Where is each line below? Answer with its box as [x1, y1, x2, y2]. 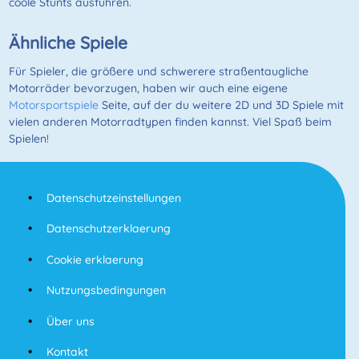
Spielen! [8, 131, 49, 147]
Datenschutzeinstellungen [46, 190, 181, 205]
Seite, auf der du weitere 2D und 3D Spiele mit [98, 98, 344, 113]
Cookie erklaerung [46, 252, 143, 267]
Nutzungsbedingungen [46, 283, 166, 298]
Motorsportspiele [8, 98, 99, 113]
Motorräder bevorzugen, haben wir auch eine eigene [8, 81, 288, 96]
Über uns [46, 313, 95, 329]
